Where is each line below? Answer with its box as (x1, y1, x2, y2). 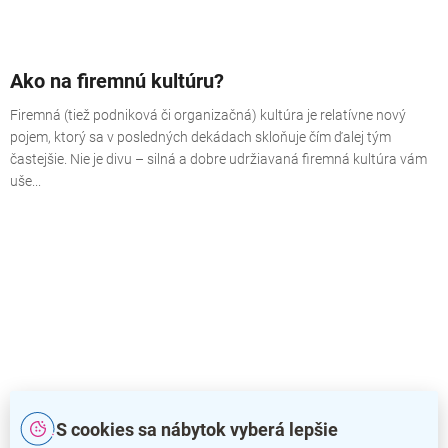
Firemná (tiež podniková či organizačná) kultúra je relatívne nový (10, 106, 406, 123)
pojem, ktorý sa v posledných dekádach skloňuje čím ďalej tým (10, 128, 391, 145)
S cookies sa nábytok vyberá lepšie (56, 418, 338, 440)
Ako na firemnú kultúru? (10, 68, 224, 93)
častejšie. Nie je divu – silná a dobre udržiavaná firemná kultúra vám (10, 150, 427, 167)
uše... (10, 172, 41, 189)
